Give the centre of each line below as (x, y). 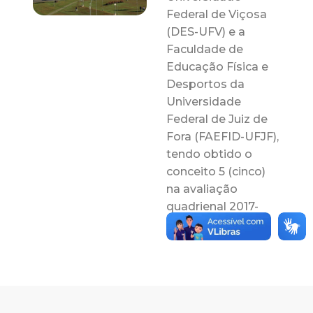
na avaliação (202, 189)
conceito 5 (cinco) (216, 171)
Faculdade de (205, 49)
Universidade (204, 101)
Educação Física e (218, 66)
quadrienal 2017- (213, 206)
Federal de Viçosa (217, 14)
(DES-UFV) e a (206, 31)
